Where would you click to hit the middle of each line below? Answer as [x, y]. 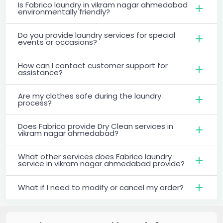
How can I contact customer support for [93, 65]
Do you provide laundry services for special [97, 35]
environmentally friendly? [64, 11]
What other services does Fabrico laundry [95, 156]
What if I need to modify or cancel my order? [101, 187]
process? [35, 103]
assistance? [40, 72]
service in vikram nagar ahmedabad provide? [101, 163]
